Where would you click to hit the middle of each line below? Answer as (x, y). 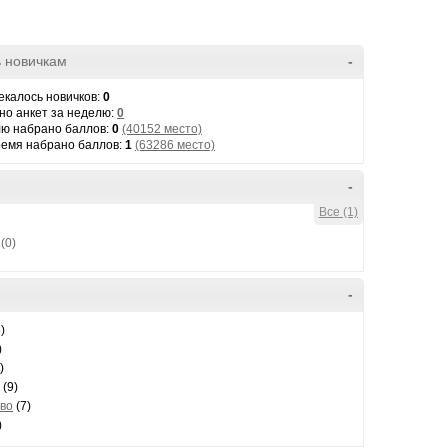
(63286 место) (175, 145)
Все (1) (338, 212)
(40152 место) (162, 129)
